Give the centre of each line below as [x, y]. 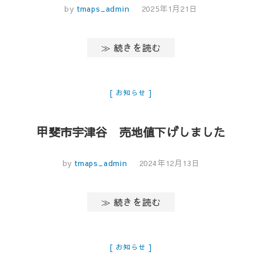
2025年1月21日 [169, 8]
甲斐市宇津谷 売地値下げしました [131, 132]
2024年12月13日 [169, 163]
